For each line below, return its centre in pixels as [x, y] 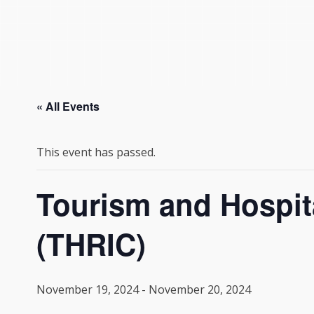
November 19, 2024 [88, 289]
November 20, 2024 [200, 289]
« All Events [68, 106]
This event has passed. [96, 152]
